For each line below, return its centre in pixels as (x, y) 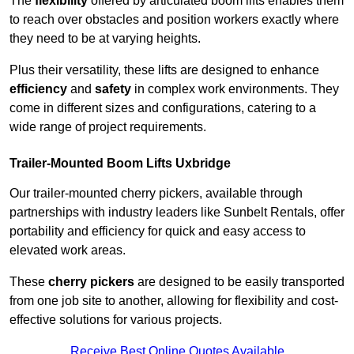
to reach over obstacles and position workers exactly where (174, 20)
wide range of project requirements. (108, 127)
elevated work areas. (68, 250)
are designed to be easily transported (239, 282)
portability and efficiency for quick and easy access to (158, 232)
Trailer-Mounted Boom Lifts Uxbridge (120, 164)
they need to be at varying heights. (105, 39)
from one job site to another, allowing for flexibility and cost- (174, 301)
